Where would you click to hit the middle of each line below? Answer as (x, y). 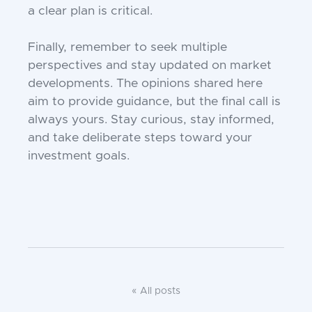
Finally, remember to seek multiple (127, 48)
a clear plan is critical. (90, 11)
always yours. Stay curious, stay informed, (151, 120)
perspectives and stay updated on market (150, 66)
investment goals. (79, 156)
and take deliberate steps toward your (140, 138)
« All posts (156, 291)
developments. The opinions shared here (145, 84)
